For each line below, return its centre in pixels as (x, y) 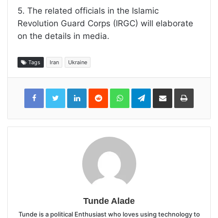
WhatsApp (145, 90)
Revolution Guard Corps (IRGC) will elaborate (105, 23)
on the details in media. (64, 36)
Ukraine (78, 62)
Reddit (117, 90)
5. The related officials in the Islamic (88, 10)
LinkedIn (99, 90)
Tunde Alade (109, 201)
